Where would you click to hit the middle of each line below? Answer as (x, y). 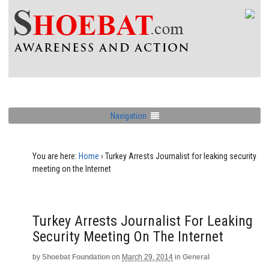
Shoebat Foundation (76, 257)
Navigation (128, 116)
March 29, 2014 (147, 257)
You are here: (55, 156)
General (196, 257)
